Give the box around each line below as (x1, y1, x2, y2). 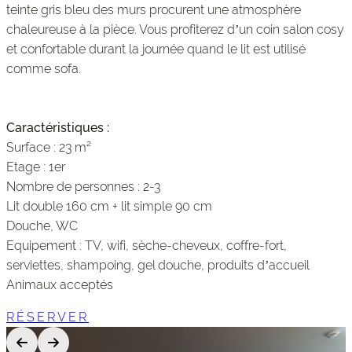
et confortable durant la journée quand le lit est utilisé (6, 41, 306, 57)
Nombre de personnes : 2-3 (6, 178, 160, 194)
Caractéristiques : (6, 119, 109, 135)
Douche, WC (6, 218, 78, 233)
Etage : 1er (6, 159, 65, 174)
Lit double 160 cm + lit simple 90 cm (6, 198, 212, 214)
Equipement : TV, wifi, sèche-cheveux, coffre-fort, (6, 237, 287, 253)
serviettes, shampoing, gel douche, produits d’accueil (6, 257, 310, 273)
